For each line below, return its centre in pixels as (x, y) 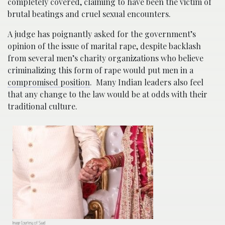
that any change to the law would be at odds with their (107, 94)
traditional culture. (42, 106)
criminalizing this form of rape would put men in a (100, 70)
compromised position (49, 82)
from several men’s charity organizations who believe (105, 58)
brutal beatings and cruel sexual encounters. (91, 14)
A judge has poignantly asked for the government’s (102, 34)
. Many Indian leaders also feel (147, 82)
